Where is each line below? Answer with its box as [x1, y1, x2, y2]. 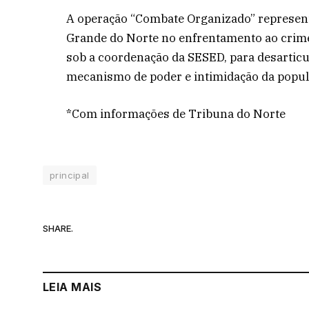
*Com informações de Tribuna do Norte [66, 106, 286, 121]
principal [50, 169, 90, 181]
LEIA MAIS [43, 279, 102, 294]
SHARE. [43, 223, 73, 235]
